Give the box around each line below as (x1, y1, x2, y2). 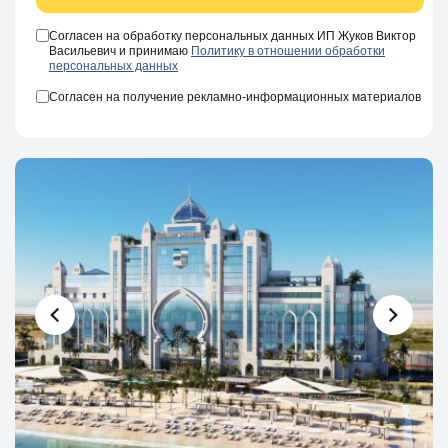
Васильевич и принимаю (49, 44, 191, 58)
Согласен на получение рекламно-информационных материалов (49, 90, 421, 104)
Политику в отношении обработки (191, 44, 385, 58)
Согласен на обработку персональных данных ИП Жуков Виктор (49, 29, 416, 43)
